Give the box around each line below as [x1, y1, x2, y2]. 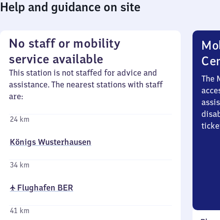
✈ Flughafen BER [10, 183, 73, 192]
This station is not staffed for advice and [9, 68, 157, 78]
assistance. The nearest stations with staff [9, 80, 163, 89]
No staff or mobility [9, 35, 120, 51]
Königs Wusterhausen [10, 137, 91, 147]
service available [9, 51, 104, 67]
